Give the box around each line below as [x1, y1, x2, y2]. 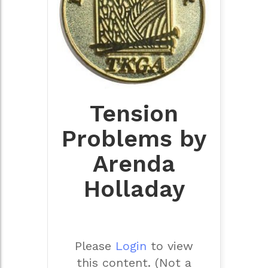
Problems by [62, 124, 206, 152]
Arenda [93, 150, 175, 177]
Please [75, 239, 115, 254]
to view [147, 239, 193, 254]
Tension [90, 99, 178, 127]
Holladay [83, 175, 185, 202]
